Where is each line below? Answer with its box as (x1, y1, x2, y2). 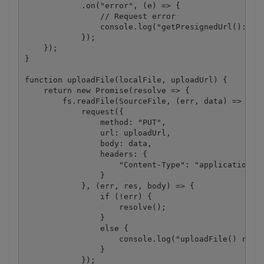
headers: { (24, 149, 147, 159)
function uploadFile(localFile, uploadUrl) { (24, 75, 227, 84)
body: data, (24, 138, 152, 148)
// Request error (24, 11, 176, 21)
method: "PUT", (24, 117, 166, 127)
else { (24, 223, 128, 233)
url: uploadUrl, (24, 128, 171, 137)
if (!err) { (24, 192, 152, 201)
